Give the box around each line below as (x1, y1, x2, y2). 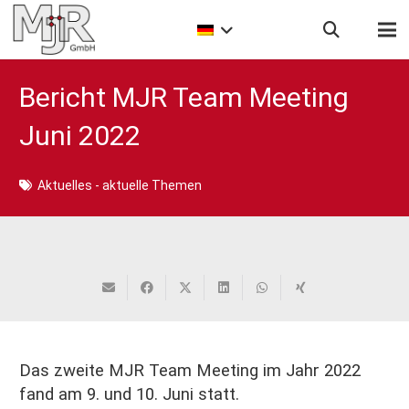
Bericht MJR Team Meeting (19, 81, 349, 113)
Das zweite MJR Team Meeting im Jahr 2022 (19, 360, 361, 381)
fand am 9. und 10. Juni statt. (19, 383, 239, 404)
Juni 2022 (19, 120, 141, 152)
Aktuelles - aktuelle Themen (37, 178, 202, 193)
